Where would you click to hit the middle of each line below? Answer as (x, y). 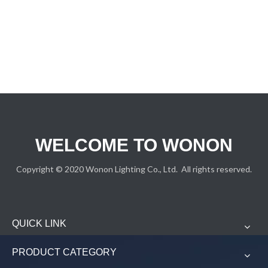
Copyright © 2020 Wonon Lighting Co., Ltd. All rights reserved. (134, 169)
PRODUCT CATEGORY (64, 252)
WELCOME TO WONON (134, 145)
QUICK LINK (39, 223)
